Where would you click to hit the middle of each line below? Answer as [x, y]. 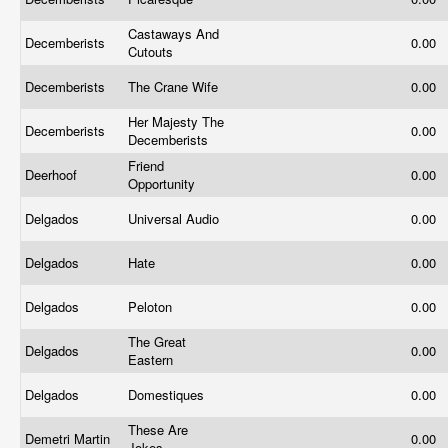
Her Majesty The [176, 121]
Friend [146, 165]
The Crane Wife [175, 86]
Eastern [152, 359]
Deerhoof [53, 174]
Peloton [152, 306]
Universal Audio [175, 218]
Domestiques [168, 394]
